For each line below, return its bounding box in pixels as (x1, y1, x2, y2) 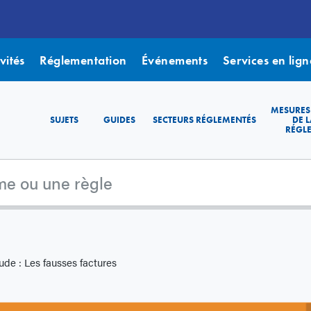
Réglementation (40, 51, 127, 68)
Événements (141, 51, 208, 68)
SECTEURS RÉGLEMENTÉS (153, 114, 256, 126)
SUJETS (49, 114, 78, 126)
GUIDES (103, 114, 135, 126)
